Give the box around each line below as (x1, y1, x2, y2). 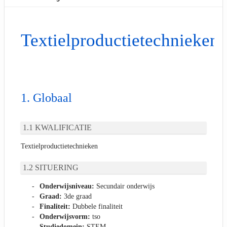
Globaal (33, 91, 72, 105)
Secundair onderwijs (94, 182, 155, 190)
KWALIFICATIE (35, 123, 92, 132)
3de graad (62, 192, 92, 200)
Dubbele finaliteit (70, 202, 123, 210)
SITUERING (35, 163, 79, 172)
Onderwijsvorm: (40, 212, 90, 220)
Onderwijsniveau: (40, 182, 94, 190)
